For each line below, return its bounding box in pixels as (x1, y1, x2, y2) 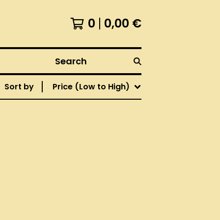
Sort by (4, 81, 34, 92)
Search (51, 60, 78, 72)
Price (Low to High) (53, 81, 130, 92)
